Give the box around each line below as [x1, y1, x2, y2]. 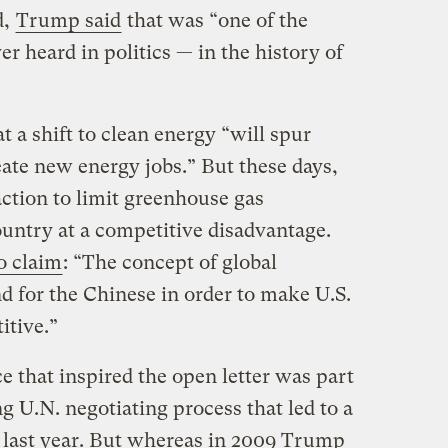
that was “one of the [121, 9, 308, 33]
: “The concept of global [62, 251, 277, 275]
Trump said [15, 9, 121, 33]
